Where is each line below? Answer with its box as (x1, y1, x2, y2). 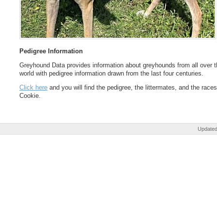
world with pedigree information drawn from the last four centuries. (19, 70, 203, 77)
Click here (19, 84, 47, 92)
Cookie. (19, 92, 41, 100)
